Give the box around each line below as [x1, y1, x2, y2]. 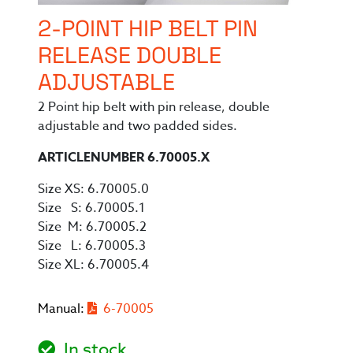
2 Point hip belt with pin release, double [38, 98, 269, 117]
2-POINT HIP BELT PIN [38, 19, 258, 43]
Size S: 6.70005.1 [38, 199, 145, 218]
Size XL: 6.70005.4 [38, 255, 149, 275]
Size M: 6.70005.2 [38, 217, 147, 237]
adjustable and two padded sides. [38, 117, 237, 136]
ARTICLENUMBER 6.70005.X [38, 148, 210, 168]
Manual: [38, 299, 87, 319]
